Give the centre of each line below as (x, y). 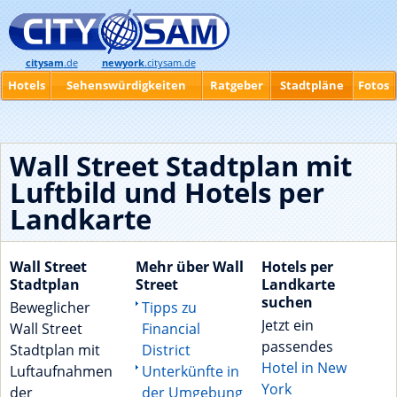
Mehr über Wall (189, 267)
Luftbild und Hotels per (167, 192)
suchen (287, 303)
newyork (123, 63)
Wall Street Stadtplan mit (181, 166)
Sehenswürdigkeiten (126, 85)
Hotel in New (304, 368)
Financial (171, 329)
